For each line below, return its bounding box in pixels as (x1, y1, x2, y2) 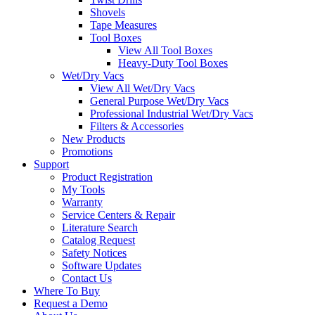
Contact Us (62, 272, 112, 285)
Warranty (62, 196, 103, 209)
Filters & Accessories (90, 120, 184, 133)
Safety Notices (62, 247, 127, 259)
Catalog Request (62, 234, 135, 247)
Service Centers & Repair (62, 209, 175, 221)
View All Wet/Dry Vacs (90, 82, 195, 95)
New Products (62, 133, 125, 146)
